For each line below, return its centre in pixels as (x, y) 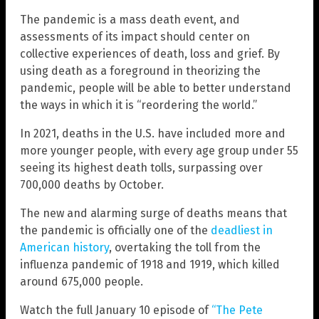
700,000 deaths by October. (92, 185)
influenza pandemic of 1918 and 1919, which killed (150, 265)
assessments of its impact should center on (135, 37)
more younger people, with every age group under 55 (159, 151)
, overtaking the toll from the (185, 248)
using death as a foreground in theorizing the (140, 71)
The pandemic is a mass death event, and (130, 20)
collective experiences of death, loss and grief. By (150, 54)
